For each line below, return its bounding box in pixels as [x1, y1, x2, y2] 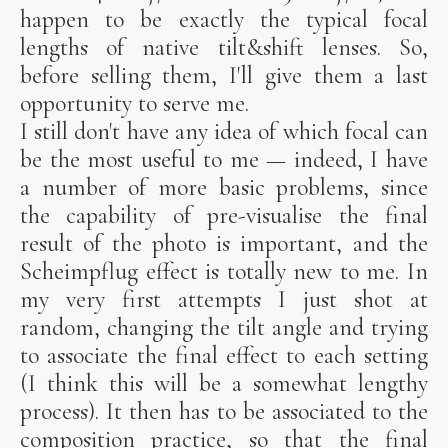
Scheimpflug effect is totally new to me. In [20, 257, 428, 287]
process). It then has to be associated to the [20, 397, 428, 427]
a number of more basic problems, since [20, 173, 428, 203]
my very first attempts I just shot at [20, 285, 428, 315]
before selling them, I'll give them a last [20, 61, 428, 91]
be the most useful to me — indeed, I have [20, 145, 428, 175]
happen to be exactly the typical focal [20, 5, 428, 35]
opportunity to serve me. [20, 89, 249, 119]
